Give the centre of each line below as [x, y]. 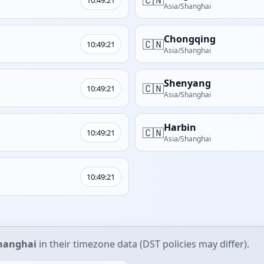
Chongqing [190, 39]
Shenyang [187, 83]
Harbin [180, 127]
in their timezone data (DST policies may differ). [143, 244]
